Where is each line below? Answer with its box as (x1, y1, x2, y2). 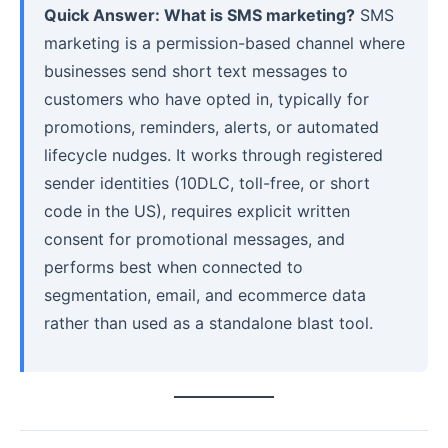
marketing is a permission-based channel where (44, 32, 405, 53)
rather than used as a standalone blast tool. (44, 312, 373, 333)
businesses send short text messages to (44, 60, 348, 81)
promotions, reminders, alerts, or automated (44, 116, 379, 137)
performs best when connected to (44, 256, 303, 277)
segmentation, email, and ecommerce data (44, 284, 366, 305)
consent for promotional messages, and (44, 228, 345, 249)
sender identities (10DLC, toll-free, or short (44, 172, 370, 193)
